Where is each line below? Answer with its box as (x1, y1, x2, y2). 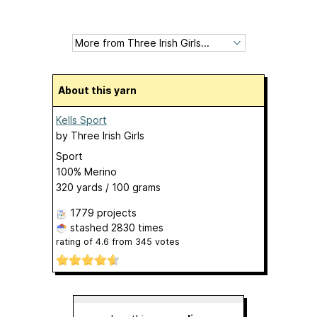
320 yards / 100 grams (56, 180, 161, 193)
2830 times (111, 221, 163, 234)
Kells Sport (56, 113, 107, 126)
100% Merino (56, 165, 117, 178)
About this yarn (65, 83, 137, 96)
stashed (67, 221, 111, 234)
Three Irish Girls (71, 129, 144, 142)
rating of (56, 236, 96, 247)
